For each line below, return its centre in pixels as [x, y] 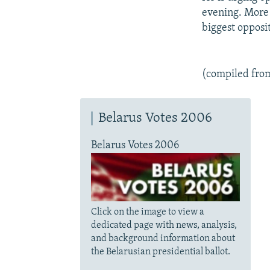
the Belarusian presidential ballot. [160, 252]
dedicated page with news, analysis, [164, 225]
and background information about [163, 238]
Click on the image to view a [147, 212]
